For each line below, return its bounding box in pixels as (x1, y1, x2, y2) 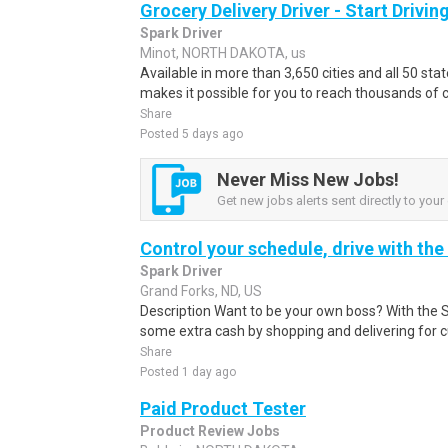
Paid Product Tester (140, 398, 306, 419)
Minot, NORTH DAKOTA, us (140, 45, 306, 61)
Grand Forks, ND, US (140, 283, 262, 299)
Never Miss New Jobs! (217, 168, 399, 190)
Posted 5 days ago (140, 127, 243, 141)
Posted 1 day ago (140, 365, 236, 379)
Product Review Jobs (140, 423, 280, 439)
